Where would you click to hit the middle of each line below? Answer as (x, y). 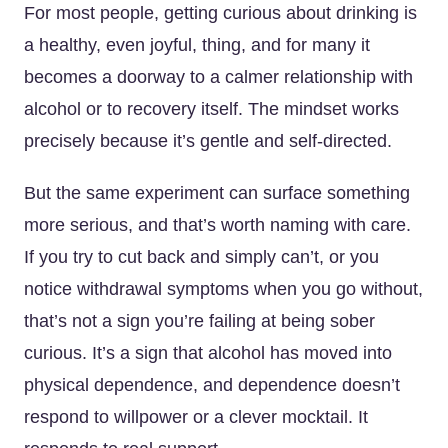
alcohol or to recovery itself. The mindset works (211, 109)
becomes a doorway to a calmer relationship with (218, 77)
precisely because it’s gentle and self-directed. (208, 141)
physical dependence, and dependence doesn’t (212, 385)
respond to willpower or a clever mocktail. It (196, 417)
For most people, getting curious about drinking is (220, 13)
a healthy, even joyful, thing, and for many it (197, 45)
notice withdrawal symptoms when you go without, (223, 289)
